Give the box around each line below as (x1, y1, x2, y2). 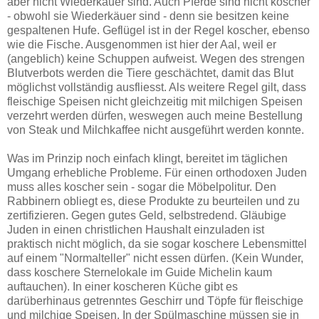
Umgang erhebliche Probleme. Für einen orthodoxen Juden (7, 166, 307, 179)
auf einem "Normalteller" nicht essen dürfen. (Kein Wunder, (7, 251, 303, 264)
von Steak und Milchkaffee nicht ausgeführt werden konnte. (7, 123, 304, 136)
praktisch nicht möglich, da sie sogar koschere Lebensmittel (7, 237, 307, 250)
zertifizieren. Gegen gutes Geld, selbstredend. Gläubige (7, 209, 286, 221)
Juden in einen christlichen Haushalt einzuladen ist (7, 223, 264, 236)
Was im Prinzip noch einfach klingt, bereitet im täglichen (7, 152, 288, 164)
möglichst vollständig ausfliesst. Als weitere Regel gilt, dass (7, 80, 306, 93)
